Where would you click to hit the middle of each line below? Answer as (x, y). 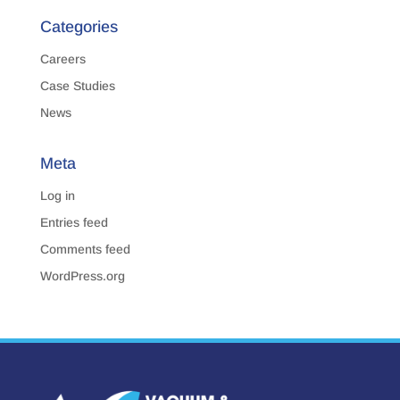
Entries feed (74, 223)
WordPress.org (82, 276)
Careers (62, 59)
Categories (79, 27)
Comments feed (85, 250)
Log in (57, 196)
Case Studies (77, 86)
